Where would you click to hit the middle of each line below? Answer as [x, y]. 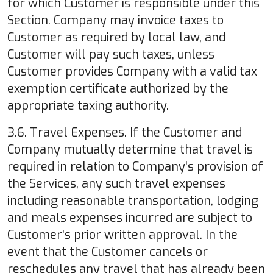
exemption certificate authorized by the [118, 88]
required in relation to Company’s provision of [135, 166]
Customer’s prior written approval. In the [122, 235]
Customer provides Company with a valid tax [132, 71]
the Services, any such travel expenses [116, 183]
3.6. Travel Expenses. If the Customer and [125, 132]
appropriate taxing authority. [88, 105]
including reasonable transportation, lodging [133, 200]
